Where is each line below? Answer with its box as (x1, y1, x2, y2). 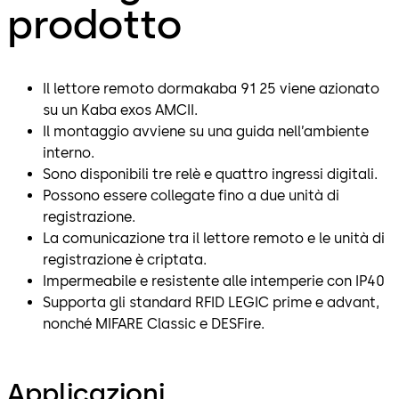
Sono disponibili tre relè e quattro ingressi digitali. (43, 165, 378, 183)
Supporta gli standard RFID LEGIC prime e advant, (43, 293, 379, 311)
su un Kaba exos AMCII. (43, 101, 201, 118)
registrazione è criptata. (43, 250, 207, 268)
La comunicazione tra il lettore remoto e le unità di (43, 229, 385, 247)
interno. (43, 143, 94, 161)
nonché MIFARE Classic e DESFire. (43, 314, 265, 332)
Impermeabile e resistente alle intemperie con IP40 (43, 272, 385, 289)
